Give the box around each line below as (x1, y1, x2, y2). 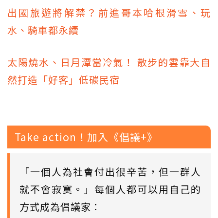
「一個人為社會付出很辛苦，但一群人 (19, 164, 201, 179)
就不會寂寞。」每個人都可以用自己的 (19, 182, 201, 197)
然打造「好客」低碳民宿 (7, 73, 120, 87)
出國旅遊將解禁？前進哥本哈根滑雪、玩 (7, 5, 211, 20)
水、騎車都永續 (7, 23, 79, 37)
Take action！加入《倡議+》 (15, 129, 158, 145)
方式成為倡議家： (19, 200, 101, 214)
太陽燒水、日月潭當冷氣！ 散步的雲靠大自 (7, 55, 211, 70)
